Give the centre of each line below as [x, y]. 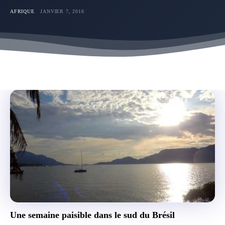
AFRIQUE [22, 11]
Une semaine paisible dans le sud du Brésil [92, 215]
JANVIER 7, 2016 [62, 11]
